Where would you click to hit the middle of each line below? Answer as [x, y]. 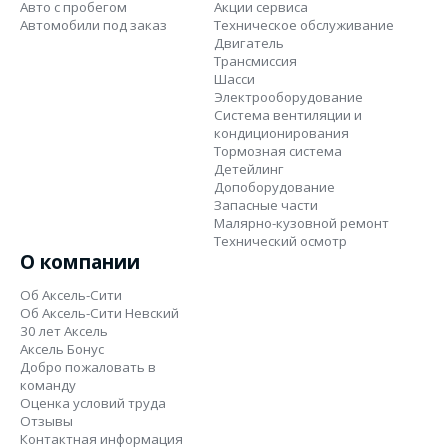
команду [48, 384]
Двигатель [249, 42]
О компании [80, 261]
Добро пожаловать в [88, 366]
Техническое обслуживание [304, 24]
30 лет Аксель [64, 330]
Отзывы [46, 420]
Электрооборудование [288, 96]
